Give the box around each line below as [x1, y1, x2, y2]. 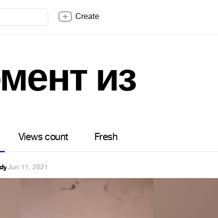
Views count [18, 130, 68, 144]
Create [75, 11, 99, 21]
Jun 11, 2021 [7, 163, 48, 172]
